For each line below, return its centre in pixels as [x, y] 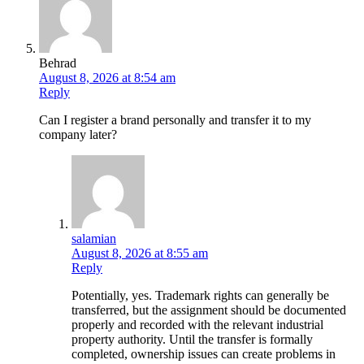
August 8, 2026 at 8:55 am [140, 253]
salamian [94, 238]
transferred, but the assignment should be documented [209, 310]
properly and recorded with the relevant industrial [197, 324]
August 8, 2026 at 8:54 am [107, 77]
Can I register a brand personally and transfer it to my [175, 119]
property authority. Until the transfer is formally [192, 339]
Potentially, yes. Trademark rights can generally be [200, 295]
